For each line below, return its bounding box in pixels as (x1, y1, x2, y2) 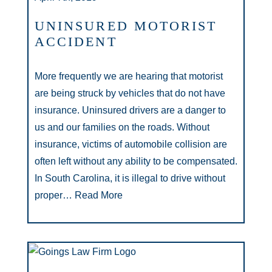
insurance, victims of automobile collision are (35, 139, 227, 149)
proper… (35, 190, 72, 200)
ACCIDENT (35, 34, 117, 49)
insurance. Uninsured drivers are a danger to (35, 105, 226, 115)
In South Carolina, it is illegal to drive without (35, 173, 225, 183)
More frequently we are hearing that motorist (35, 71, 223, 81)
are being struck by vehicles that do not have (35, 88, 225, 98)
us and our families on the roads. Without (35, 122, 209, 132)
